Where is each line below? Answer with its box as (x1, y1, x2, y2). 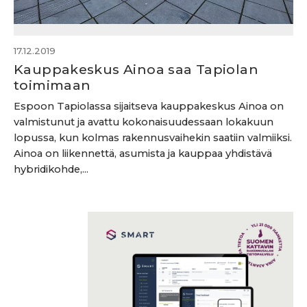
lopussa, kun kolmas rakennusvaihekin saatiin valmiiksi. (14, 132, 292, 144)
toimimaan (14, 77, 91, 93)
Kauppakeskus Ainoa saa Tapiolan (14, 61, 258, 77)
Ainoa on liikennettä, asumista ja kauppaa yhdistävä (14, 147, 272, 160)
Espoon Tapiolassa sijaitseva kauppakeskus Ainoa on (14, 100, 284, 112)
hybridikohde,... (14, 163, 88, 175)
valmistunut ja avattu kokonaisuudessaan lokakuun (14, 116, 273, 128)
